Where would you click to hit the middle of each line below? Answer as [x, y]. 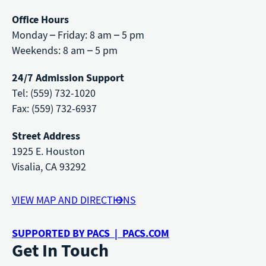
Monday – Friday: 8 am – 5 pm [78, 34]
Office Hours [40, 19]
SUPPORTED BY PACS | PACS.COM [91, 233]
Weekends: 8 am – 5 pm [65, 50]
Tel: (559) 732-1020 [54, 93]
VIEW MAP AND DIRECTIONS [74, 199]
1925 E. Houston [48, 151]
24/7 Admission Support [68, 77]
